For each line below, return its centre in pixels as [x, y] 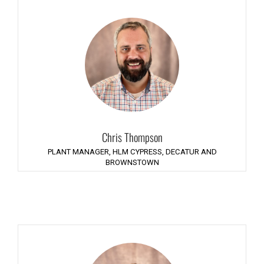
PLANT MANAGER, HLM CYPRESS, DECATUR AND [132, 152]
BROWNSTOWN [132, 162]
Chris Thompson [132, 137]
